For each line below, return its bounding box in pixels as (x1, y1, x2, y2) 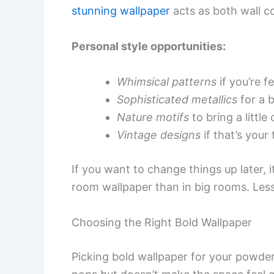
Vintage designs (117, 128, 201, 141)
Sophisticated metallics (117, 92, 237, 106)
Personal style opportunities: (72, 39, 226, 53)
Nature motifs (117, 110, 189, 124)
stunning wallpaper (72, 4, 170, 18)
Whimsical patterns (117, 75, 217, 88)
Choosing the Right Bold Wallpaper (72, 215, 252, 229)
